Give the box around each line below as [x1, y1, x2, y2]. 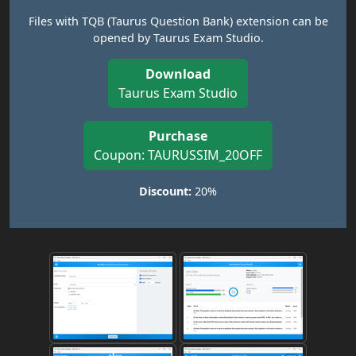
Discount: [139, 184, 192, 199]
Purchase [149, 127, 207, 145]
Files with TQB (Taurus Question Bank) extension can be [28, 14, 328, 29]
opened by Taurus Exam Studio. [92, 30, 264, 45]
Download [145, 65, 211, 83]
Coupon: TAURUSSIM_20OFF [94, 146, 262, 164]
